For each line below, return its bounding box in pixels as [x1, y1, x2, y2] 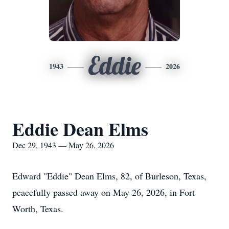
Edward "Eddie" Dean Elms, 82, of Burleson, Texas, [12, 170, 207, 182]
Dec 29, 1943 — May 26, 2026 [12, 140, 114, 150]
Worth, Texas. [12, 202, 63, 215]
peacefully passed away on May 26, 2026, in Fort [12, 186, 195, 198]
